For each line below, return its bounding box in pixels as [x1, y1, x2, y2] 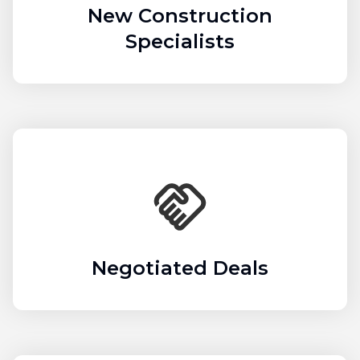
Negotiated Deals [92, 256, 268, 280]
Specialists [125, 30, 235, 54]
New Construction [88, 4, 272, 28]
